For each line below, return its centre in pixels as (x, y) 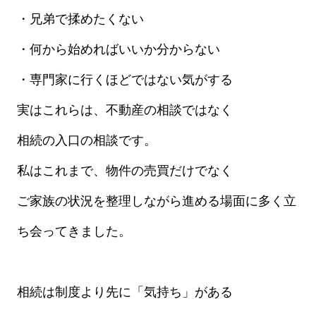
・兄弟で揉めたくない (80, 19)
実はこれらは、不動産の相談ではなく (124, 110)
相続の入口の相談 (67, 141)
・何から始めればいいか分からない (118, 50)
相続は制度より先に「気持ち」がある (124, 292)
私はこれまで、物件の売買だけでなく (124, 171)
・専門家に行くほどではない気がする (124, 80)
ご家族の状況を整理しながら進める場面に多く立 (156, 201)
